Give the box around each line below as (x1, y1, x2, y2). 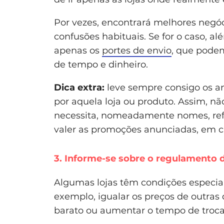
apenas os (54, 44, 102, 56)
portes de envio (102, 44, 171, 56)
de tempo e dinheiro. (54, 58, 148, 70)
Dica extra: (54, 81, 107, 93)
